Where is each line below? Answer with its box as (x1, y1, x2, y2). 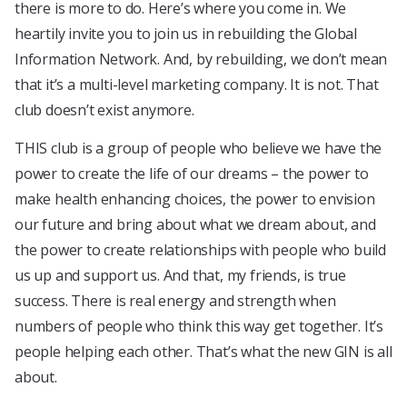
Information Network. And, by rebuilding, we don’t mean (15, 48, 388, 69)
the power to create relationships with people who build (15, 240, 386, 261)
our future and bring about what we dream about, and (15, 214, 376, 235)
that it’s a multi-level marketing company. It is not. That (15, 74, 379, 94)
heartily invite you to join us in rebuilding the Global (15, 23, 357, 44)
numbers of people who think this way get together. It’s (15, 316, 383, 337)
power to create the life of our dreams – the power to (15, 164, 369, 184)
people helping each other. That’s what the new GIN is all (15, 342, 392, 362)
